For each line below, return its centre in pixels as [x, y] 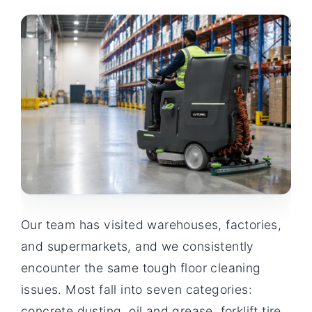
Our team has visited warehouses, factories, [151, 224]
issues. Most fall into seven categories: [136, 289]
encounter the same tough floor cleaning [141, 267]
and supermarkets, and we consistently [138, 246]
